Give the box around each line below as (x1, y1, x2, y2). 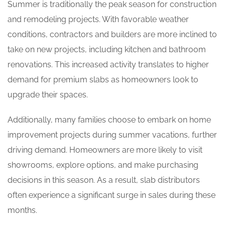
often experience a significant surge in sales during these (8, 190, 215, 200)
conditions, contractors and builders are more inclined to (8, 30, 217, 39)
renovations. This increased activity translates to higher (8, 60, 209, 69)
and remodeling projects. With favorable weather (8, 15, 189, 24)
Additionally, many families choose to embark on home (8, 115, 211, 125)
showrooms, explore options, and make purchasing (8, 160, 198, 170)
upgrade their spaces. (8, 90, 88, 99)
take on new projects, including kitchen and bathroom (8, 45, 206, 54)
